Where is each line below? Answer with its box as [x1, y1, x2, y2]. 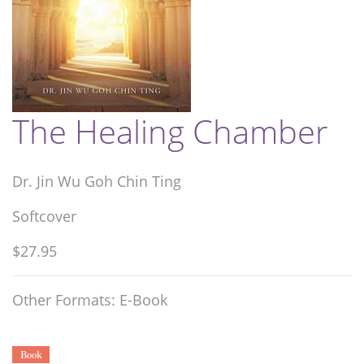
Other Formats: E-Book [12, 290, 167, 310]
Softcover [12, 206, 76, 227]
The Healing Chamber [12, 109, 328, 154]
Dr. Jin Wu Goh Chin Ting [12, 171, 181, 192]
